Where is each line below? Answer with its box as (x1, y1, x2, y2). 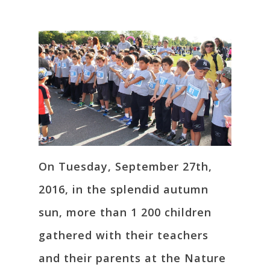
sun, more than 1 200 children (39, 204, 212, 219)
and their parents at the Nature (39, 250, 226, 265)
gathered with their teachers (39, 227, 209, 242)
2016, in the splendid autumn (39, 181, 209, 196)
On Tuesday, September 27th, (39, 159, 212, 174)
